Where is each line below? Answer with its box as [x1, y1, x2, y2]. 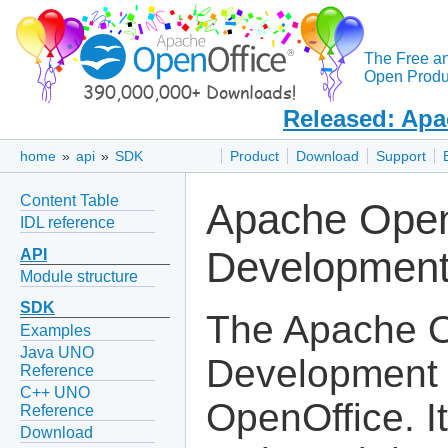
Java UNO [20, 343, 94, 361]
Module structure [20, 267, 138, 285]
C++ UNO [20, 384, 90, 402]
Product [230, 148, 279, 165]
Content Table [20, 191, 119, 209]
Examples [20, 321, 91, 339]
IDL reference [20, 213, 115, 231]
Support [376, 148, 426, 165]
